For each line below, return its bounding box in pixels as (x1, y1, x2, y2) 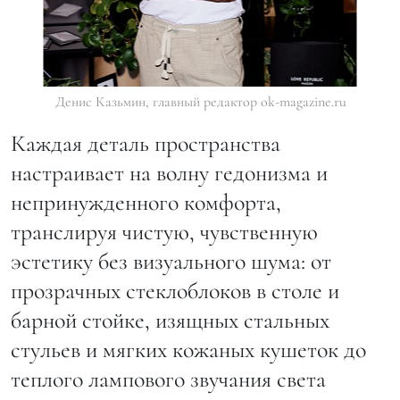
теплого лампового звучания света (11, 365, 326, 394)
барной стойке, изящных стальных (11, 306, 329, 335)
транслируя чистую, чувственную (11, 218, 318, 246)
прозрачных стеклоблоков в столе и (11, 277, 339, 305)
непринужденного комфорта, (11, 188, 281, 217)
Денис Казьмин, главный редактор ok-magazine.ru (54, 93, 346, 112)
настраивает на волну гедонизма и (11, 159, 328, 187)
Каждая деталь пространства (11, 129, 280, 158)
